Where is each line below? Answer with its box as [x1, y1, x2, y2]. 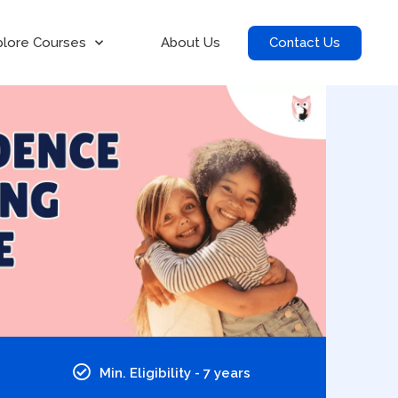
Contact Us [269, 34, 341, 51]
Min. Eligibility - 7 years [99, 364, 251, 381]
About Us [161, 35, 221, 51]
